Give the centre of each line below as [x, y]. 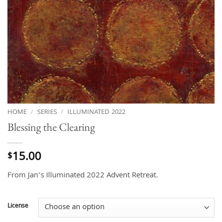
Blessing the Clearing [51, 127]
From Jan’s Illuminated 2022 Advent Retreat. [83, 176]
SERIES [47, 113]
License [18, 206]
